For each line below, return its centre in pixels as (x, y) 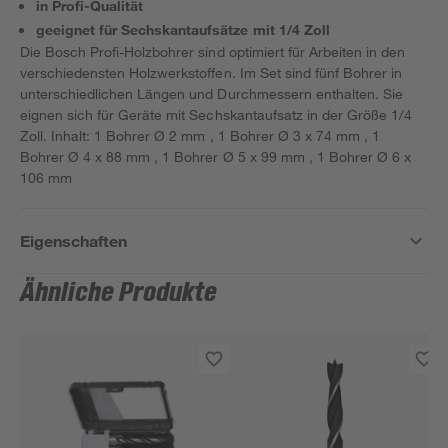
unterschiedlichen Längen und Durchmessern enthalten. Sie (211, 93)
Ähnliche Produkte (119, 293)
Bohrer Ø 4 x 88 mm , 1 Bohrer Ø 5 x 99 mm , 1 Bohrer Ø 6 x (215, 156)
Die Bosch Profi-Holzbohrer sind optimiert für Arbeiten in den (213, 51)
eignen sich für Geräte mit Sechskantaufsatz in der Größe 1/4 (216, 114)
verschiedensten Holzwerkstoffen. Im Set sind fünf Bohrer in (211, 72)
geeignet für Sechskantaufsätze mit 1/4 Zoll (183, 29)
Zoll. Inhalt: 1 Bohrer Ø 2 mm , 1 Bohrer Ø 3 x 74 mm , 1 (200, 135)
